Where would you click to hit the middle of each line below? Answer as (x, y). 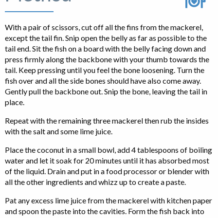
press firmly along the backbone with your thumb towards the (107, 59)
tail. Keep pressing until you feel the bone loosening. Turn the (105, 70)
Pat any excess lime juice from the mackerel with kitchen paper (109, 200)
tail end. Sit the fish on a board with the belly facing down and (105, 49)
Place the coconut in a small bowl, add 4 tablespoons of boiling (109, 150)
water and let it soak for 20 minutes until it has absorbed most (107, 161)
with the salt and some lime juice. (59, 131)
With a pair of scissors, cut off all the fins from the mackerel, (104, 27)
